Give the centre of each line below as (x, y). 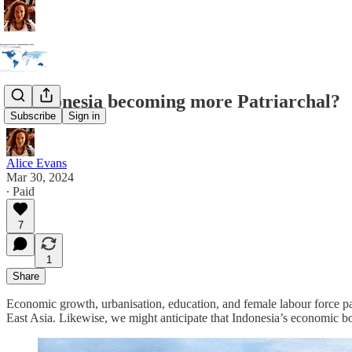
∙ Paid (20, 191)
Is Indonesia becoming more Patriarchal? (173, 101)
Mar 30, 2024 (40, 177)
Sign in (84, 116)
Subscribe (33, 116)
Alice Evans (37, 163)
